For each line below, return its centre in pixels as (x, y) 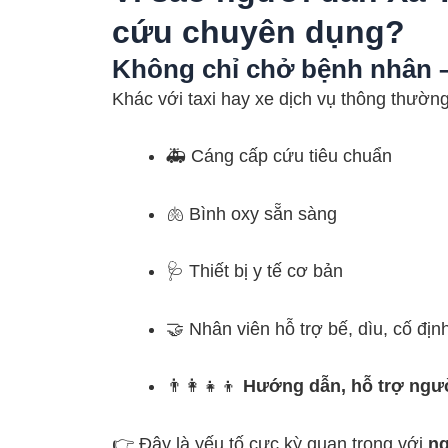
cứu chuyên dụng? (258, 31)
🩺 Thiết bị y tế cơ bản (254, 271)
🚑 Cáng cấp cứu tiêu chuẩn (279, 156)
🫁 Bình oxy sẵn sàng (251, 213)
